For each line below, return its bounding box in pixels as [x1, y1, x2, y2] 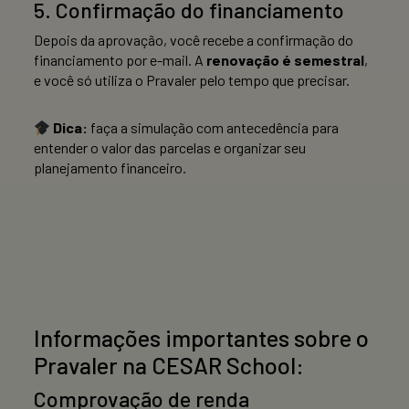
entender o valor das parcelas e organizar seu [34, 139, 306, 157]
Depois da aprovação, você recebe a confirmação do [34, 31, 353, 49]
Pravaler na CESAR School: [34, 351, 304, 380]
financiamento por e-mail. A [34, 51, 206, 69]
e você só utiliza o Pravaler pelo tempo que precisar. [34, 71, 350, 89]
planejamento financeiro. [34, 159, 186, 177]
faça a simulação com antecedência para [88, 119, 340, 137]
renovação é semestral [206, 51, 364, 69]
